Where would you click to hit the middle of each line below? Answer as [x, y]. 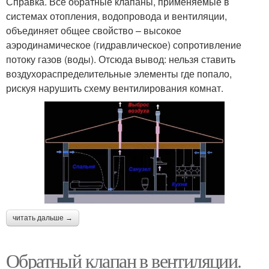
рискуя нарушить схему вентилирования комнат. [115, 88]
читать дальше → [43, 218]
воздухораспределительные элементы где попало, [119, 73]
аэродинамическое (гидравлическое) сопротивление [124, 44]
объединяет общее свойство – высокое [94, 30]
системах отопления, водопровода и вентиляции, [116, 16]
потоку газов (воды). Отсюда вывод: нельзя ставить [121, 59]
